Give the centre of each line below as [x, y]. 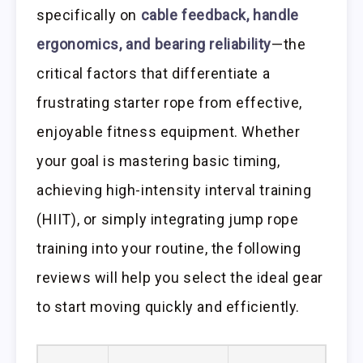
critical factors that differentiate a [154, 74]
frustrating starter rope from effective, [170, 103]
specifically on [89, 15]
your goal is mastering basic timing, [158, 161]
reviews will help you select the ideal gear [180, 278]
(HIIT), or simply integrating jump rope [168, 220]
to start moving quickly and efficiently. [169, 307]
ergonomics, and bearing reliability [154, 45]
